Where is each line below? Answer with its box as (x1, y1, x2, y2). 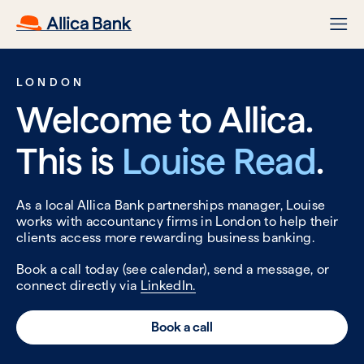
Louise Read (122, 139, 317, 183)
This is (16, 139, 123, 183)
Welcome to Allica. (16, 97, 313, 141)
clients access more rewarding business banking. (16, 230, 315, 246)
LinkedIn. (140, 278, 196, 294)
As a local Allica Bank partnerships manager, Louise (16, 197, 326, 214)
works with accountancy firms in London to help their (16, 214, 339, 230)
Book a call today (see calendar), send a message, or (16, 262, 330, 278)
